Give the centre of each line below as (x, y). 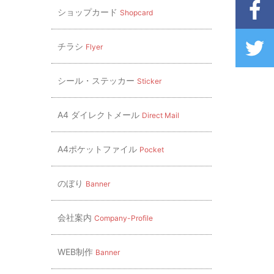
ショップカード (88, 12)
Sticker (149, 81)
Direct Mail (160, 115)
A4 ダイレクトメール (99, 115)
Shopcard (136, 13)
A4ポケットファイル (98, 149)
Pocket (151, 150)
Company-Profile (123, 218)
